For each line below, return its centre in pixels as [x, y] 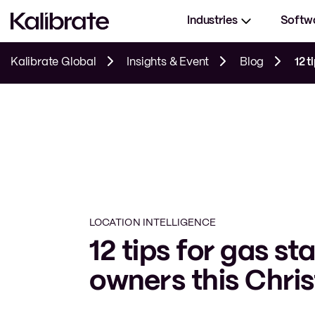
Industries [212, 21]
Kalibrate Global [53, 62]
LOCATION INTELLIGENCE [153, 223]
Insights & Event [168, 62]
